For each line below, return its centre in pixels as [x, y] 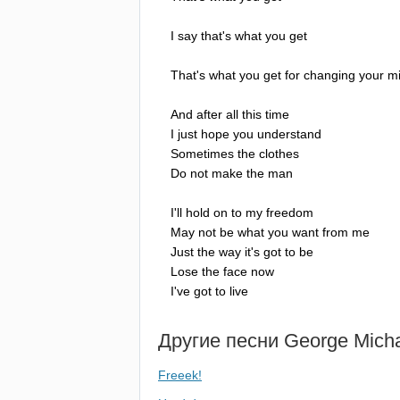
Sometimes [202, 153]
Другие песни [221, 340]
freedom [290, 212]
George [316, 340]
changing [329, 75]
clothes [279, 153]
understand [289, 133]
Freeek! [180, 375]
